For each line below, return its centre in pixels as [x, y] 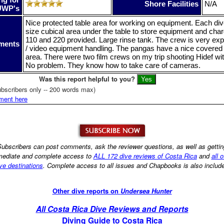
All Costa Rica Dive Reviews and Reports [112, 209]
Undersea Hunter [146, 190]
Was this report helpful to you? [87, 78]
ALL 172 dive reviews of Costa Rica [145, 155]
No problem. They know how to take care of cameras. [113, 65]
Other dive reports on [86, 190]
